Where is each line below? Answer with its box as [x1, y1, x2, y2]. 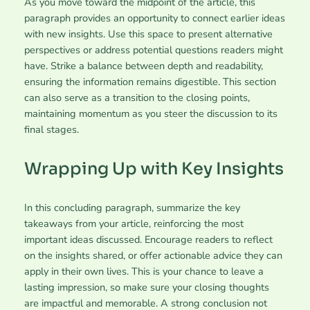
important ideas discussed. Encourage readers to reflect [24, 232, 273, 247]
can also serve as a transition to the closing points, [24, 90, 250, 104]
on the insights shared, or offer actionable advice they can [24, 248, 282, 263]
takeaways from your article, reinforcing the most [24, 217, 244, 231]
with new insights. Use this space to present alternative [24, 26, 273, 41]
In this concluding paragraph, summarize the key [24, 201, 240, 215]
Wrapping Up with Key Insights [24, 158, 284, 179]
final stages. [24, 122, 79, 136]
